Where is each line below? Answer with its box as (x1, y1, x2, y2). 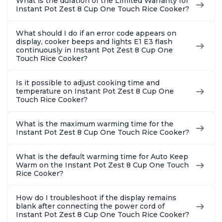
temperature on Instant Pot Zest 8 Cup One (16, 87, 174, 96)
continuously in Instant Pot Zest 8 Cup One (16, 46, 173, 55)
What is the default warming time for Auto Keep (16, 152, 188, 162)
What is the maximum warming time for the (16, 119, 173, 129)
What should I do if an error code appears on (16, 29, 176, 38)
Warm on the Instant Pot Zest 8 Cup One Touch (16, 161, 189, 170)
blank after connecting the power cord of (16, 202, 165, 211)
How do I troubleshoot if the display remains (16, 193, 176, 203)
